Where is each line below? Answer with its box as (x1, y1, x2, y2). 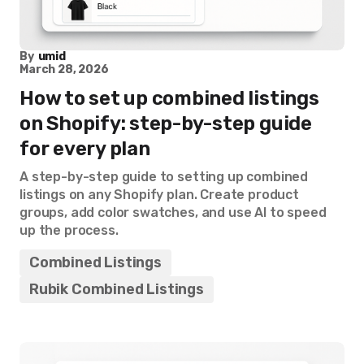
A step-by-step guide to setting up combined (19, 169, 309, 184)
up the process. (19, 223, 119, 238)
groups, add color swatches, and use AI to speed (19, 205, 327, 220)
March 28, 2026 (19, 63, 109, 76)
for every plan (19, 137, 150, 160)
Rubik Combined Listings (29, 280, 204, 298)
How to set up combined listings (19, 87, 319, 110)
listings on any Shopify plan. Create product (19, 187, 299, 202)
